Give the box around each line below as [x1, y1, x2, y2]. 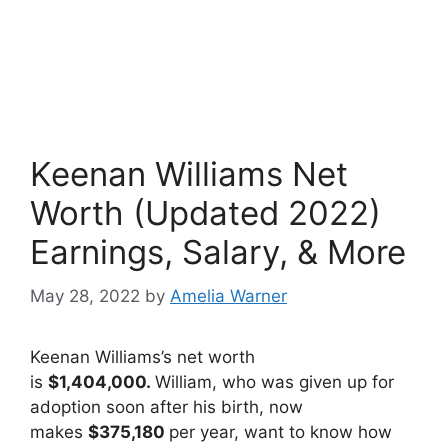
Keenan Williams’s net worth [30, 346, 255, 367]
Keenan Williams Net [30, 154, 348, 195]
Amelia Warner [170, 285, 287, 306]
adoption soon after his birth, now [30, 396, 303, 417]
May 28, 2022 [30, 285, 140, 306]
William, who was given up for [155, 371, 394, 392]
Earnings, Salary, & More [30, 232, 406, 273]
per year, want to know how [169, 421, 392, 442]
